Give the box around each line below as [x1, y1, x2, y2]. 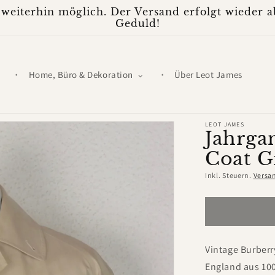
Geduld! [115, 18, 160, 29]
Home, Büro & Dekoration [28, 69, 133, 80]
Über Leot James [174, 69, 242, 80]
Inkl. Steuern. [205, 171, 254, 180]
